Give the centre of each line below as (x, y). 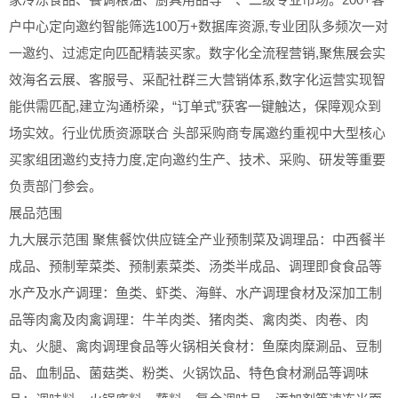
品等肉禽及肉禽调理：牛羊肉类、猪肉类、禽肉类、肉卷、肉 (189, 319)
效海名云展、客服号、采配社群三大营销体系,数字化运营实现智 (197, 79)
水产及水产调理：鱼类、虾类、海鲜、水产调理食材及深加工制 (195, 292)
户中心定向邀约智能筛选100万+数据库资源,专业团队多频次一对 (199, 26)
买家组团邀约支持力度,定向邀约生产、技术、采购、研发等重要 (197, 159)
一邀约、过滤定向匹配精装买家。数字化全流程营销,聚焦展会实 (197, 52)
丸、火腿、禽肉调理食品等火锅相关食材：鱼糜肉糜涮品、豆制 (195, 346)
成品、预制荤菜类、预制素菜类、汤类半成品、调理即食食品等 (195, 266)
